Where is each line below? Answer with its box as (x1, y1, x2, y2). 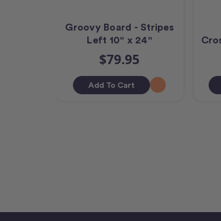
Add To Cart (88, 80, 135, 90)
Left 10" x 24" (86, 34, 152, 46)
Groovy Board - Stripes (65, 21, 174, 33)
